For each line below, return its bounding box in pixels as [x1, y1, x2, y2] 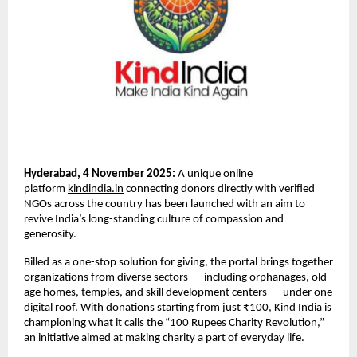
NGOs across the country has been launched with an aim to [24, 198, 305, 210]
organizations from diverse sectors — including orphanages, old [24, 271, 327, 284]
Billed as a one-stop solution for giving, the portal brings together [24, 256, 333, 269]
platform [24, 182, 65, 195]
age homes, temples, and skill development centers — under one [24, 286, 332, 299]
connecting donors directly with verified [124, 182, 315, 195]
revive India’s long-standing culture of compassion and [24, 213, 284, 226]
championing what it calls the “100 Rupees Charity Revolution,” [24, 316, 324, 329]
